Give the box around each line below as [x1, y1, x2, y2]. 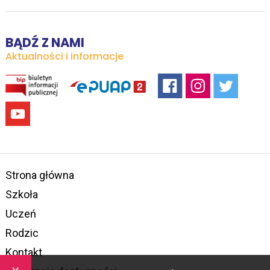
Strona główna [5, 168, 74, 181]
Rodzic [5, 226, 39, 239]
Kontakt [5, 245, 42, 259]
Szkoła [5, 187, 38, 201]
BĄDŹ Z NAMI [5, 33, 84, 51]
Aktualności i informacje [5, 49, 124, 63]
